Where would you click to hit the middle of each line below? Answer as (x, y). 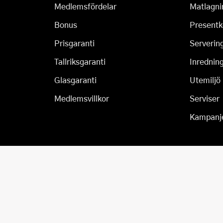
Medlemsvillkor (82, 98)
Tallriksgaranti (80, 61)
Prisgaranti (75, 43)
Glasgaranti (76, 80)
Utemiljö (205, 80)
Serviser (204, 98)
